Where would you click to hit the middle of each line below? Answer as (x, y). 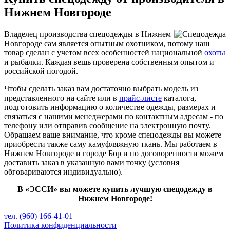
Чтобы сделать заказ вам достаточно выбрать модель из (101, 88)
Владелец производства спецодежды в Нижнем (88, 34)
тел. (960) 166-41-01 (39, 216)
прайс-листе (140, 98)
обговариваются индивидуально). (63, 171)
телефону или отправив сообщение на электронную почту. (107, 125)
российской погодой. (41, 71)
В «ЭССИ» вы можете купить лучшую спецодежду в (115, 189)
